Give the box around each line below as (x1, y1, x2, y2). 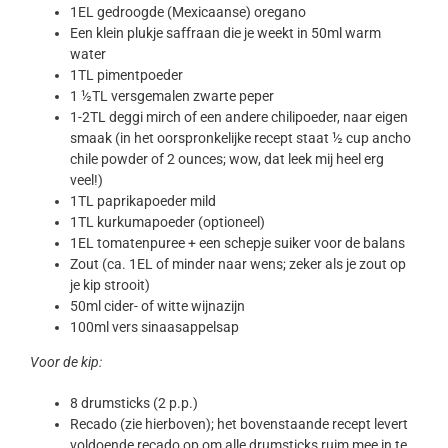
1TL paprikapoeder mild (69, 193, 216, 210)
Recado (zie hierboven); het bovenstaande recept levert (69, 416, 408, 433)
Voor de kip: (29, 354, 102, 371)
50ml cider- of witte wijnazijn (69, 298, 245, 315)
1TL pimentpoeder (69, 67, 183, 84)
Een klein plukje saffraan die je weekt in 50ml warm (69, 25, 381, 42)
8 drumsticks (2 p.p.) (69, 395, 198, 412)
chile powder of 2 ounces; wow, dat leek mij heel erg (69, 151, 384, 168)
